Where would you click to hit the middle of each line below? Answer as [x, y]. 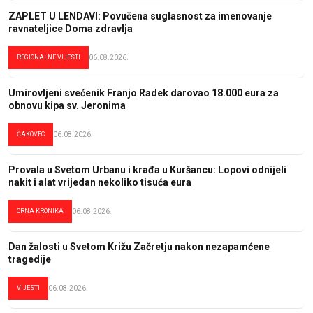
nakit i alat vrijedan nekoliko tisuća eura [100, 182]
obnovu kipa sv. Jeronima [67, 105]
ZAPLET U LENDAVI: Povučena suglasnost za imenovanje [140, 16]
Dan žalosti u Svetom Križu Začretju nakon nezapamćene [139, 246]
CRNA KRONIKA [40, 211]
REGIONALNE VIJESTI [49, 57]
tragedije [30, 259]
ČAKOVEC [31, 134]
